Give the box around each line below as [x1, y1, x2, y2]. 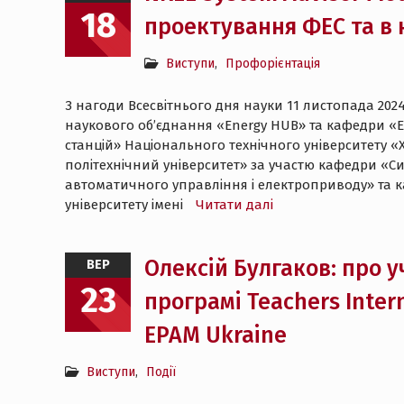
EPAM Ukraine [144, 322, 287, 349]
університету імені [65, 197, 187, 213]
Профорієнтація [225, 56, 320, 71]
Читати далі [196, 197, 273, 213]
